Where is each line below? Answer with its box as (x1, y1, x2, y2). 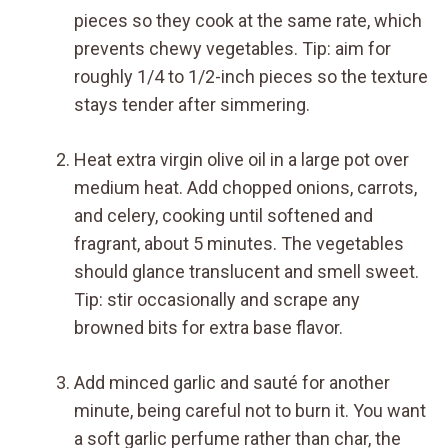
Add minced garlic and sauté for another (74, 371, 390, 393)
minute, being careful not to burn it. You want (74, 399, 426, 421)
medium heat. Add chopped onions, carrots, (74, 176, 417, 198)
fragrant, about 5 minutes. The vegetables (74, 232, 404, 254)
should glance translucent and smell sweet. (74, 260, 419, 282)
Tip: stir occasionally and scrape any (74, 288, 360, 310)
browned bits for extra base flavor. (74, 316, 343, 338)
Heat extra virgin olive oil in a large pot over (74, 148, 409, 170)
